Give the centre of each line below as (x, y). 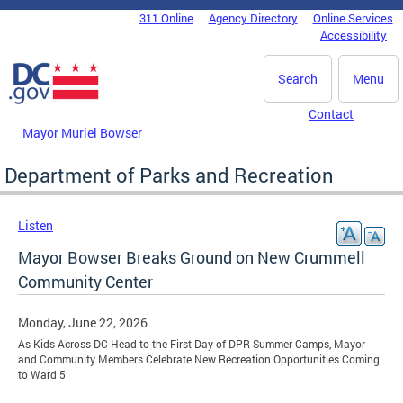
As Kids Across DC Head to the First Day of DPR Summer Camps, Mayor (192, 344)
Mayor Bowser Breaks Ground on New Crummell (192, 257)
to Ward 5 (42, 374)
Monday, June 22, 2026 (83, 322)
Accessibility (354, 35)
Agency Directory (253, 18)
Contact (331, 114)
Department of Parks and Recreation (169, 175)
